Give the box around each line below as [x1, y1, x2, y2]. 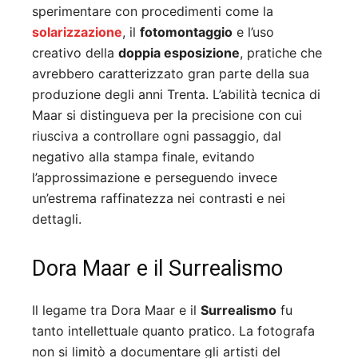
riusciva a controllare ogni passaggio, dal [32, 128, 281, 145]
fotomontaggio [140, 24, 233, 41]
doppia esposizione [118, 45, 240, 62]
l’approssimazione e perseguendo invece [32, 169, 277, 186]
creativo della [32, 45, 118, 62]
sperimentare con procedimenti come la [32, 3, 273, 20]
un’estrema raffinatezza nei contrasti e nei [32, 190, 285, 207]
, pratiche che [240, 45, 322, 62]
